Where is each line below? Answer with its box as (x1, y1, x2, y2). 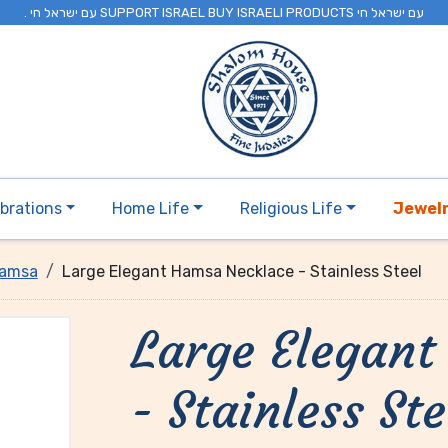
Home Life (112, 199, 190, 218)
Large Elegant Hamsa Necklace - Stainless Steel (61, 262, 422, 281)
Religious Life (239, 199, 342, 218)
